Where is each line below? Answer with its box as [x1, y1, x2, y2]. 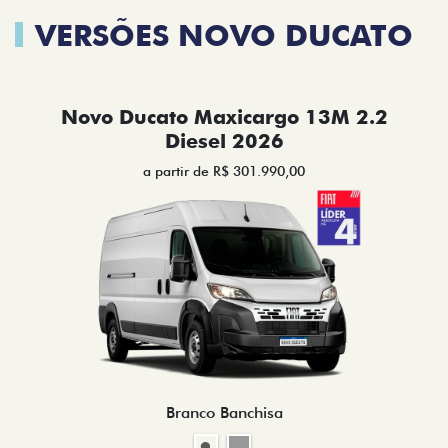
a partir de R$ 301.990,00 [143, 163, 305, 179]
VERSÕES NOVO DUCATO [35, 17, 413, 53]
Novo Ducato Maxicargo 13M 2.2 [60, 105, 388, 129]
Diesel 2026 [164, 129, 284, 153]
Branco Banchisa [165, 403, 283, 423]
